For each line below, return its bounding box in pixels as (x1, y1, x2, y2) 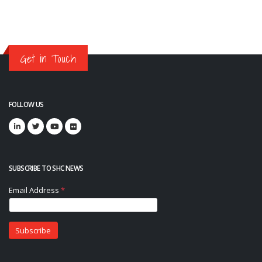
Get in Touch (20, 50, 76, 68)
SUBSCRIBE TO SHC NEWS (9, 163, 84, 173)
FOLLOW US (9, 99, 44, 109)
